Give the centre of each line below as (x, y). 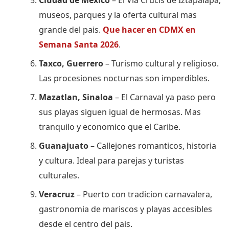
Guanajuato (64, 145)
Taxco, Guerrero (71, 63)
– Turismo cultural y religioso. (161, 63)
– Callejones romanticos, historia (152, 145)
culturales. (59, 175)
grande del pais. (71, 29)
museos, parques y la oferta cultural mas (118, 15)
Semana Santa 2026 (79, 44)
